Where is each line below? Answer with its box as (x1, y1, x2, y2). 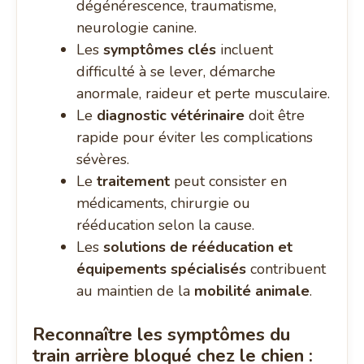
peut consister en (170, 171, 288, 192)
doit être (245, 106, 305, 126)
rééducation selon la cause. (76, 215, 255, 236)
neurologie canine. (76, 18, 197, 38)
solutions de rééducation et (103, 237, 293, 258)
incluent (216, 40, 274, 60)
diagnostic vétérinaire (97, 106, 245, 126)
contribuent (246, 259, 327, 279)
